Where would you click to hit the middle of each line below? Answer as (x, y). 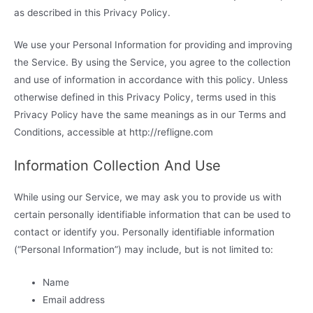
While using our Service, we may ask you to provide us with (148, 197)
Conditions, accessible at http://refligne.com (114, 132)
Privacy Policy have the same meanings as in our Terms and (150, 115)
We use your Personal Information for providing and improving (153, 45)
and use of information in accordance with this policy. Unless (151, 80)
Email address (74, 300)
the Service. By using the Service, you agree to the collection (152, 63)
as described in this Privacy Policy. (92, 12)
